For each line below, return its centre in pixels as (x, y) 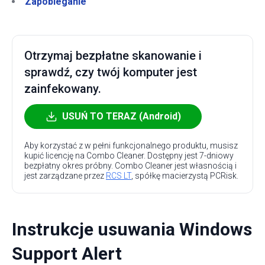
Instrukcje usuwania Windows (132, 229)
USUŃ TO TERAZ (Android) (121, 116)
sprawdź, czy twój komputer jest (111, 72)
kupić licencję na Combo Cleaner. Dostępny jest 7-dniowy (129, 156)
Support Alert (67, 253)
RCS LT (119, 176)
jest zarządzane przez (65, 176)
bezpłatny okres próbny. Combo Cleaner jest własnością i (130, 166)
